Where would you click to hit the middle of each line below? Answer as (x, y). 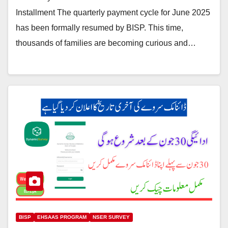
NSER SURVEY (111, 217)
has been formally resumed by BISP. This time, (99, 28)
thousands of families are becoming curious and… (106, 43)
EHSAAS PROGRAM (62, 217)
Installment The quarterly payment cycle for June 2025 (113, 13)
